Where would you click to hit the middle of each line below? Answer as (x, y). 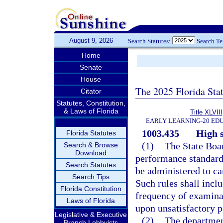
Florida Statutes (91, 133)
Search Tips (91, 177)
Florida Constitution (91, 189)
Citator (91, 91)
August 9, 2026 (91, 41)
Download (91, 153)
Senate (91, 67)
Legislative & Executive (91, 215)
